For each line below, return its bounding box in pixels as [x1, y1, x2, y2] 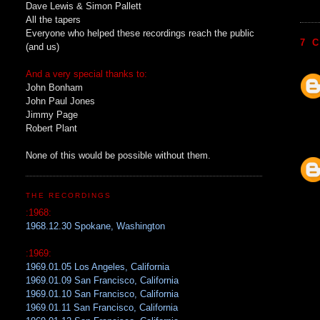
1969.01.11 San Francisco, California [26, 302, 179, 314]
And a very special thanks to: [26, 68, 148, 79]
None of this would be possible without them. [26, 149, 211, 161]
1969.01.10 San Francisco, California [26, 289, 179, 300]
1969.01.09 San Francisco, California [26, 275, 179, 286]
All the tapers [26, 14, 81, 25]
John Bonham [26, 81, 84, 93]
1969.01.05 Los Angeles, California [26, 261, 170, 273]
